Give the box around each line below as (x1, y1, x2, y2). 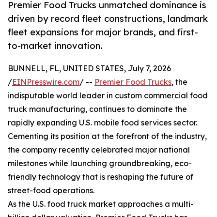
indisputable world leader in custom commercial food (8, 91, 208, 101)
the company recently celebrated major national (8, 145, 190, 155)
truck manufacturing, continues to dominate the (8, 104, 187, 114)
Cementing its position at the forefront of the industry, (8, 131, 207, 141)
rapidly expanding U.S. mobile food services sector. (8, 118, 197, 128)
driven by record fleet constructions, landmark (8, 13, 208, 24)
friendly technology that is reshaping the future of (8, 172, 193, 182)
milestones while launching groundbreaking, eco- (8, 158, 192, 169)
